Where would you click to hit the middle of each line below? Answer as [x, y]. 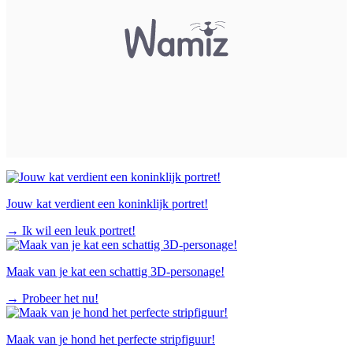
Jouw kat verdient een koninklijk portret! [107, 203]
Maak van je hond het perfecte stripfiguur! [111, 339]
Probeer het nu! [60, 298]
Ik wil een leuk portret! [79, 230]
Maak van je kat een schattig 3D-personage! [115, 271]
